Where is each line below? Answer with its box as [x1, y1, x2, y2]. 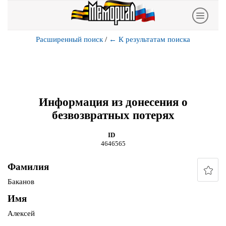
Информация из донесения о [38, 95, 188, 108]
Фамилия [8, 161, 49, 173]
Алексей [8, 209, 35, 218]
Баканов [8, 178, 34, 186]
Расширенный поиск [36, 35, 103, 43]
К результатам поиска [119, 35, 190, 43]
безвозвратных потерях [51, 108, 175, 122]
